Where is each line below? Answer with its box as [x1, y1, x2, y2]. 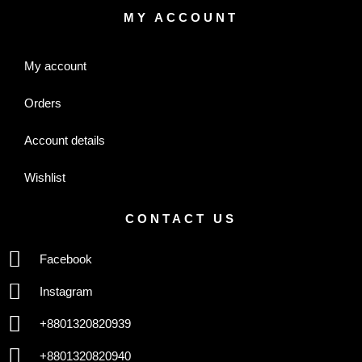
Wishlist [24, 170, 65, 184]
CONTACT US [125, 211, 237, 225]
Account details [24, 133, 105, 147]
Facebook [39, 252, 92, 266]
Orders [24, 95, 61, 110]
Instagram [39, 284, 93, 298]
